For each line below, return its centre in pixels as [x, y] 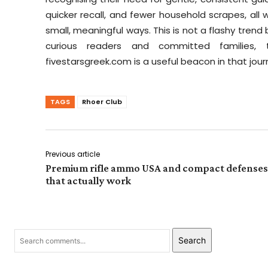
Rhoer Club [102, 101]
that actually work [88, 180]
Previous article [73, 154]
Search [192, 240]
